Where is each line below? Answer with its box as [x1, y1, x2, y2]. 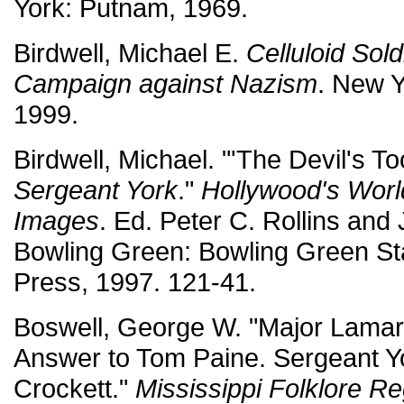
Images [14, 206, 99, 235]
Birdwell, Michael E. [14, 38, 246, 68]
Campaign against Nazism [14, 69, 317, 98]
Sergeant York [14, 175, 178, 205]
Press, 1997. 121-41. [14, 267, 256, 297]
